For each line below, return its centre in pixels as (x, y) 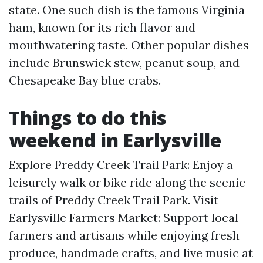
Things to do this (87, 118)
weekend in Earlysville (115, 140)
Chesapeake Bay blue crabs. (85, 80)
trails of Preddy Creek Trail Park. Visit (114, 200)
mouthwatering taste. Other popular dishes (129, 45)
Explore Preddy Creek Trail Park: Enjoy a (121, 165)
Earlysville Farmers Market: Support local (124, 218)
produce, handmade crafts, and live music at (131, 253)
